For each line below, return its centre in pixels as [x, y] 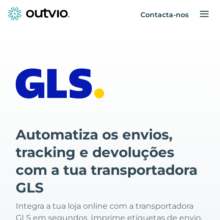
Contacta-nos [165, 15]
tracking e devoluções [95, 152]
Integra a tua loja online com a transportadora [105, 206]
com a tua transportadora [107, 170]
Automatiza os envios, [94, 135]
